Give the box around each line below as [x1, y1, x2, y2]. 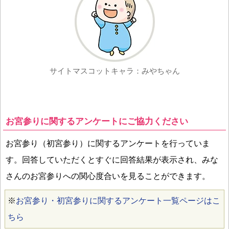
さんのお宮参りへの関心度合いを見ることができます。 [6, 171, 210, 180]
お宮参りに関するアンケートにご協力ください [6, 116, 188, 126]
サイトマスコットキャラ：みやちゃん [49, 66, 180, 75]
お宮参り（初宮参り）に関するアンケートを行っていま [6, 139, 210, 148]
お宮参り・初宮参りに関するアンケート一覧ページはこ [16, 196, 220, 205]
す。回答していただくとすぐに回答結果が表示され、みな [6, 155, 218, 164]
